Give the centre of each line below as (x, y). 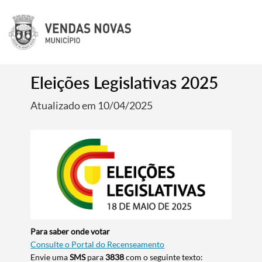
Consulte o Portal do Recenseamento (98, 244)
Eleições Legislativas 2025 (125, 82)
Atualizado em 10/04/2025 (92, 105)
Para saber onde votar (70, 232)
